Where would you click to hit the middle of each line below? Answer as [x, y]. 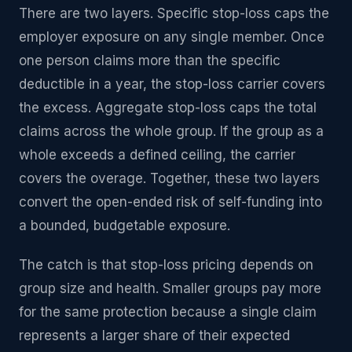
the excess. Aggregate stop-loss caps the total [168, 108]
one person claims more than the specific [150, 60]
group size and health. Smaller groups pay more [170, 288]
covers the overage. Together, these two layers [169, 178]
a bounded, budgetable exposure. [125, 225]
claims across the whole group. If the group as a [171, 131]
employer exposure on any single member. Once [172, 37]
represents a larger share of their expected [154, 335]
